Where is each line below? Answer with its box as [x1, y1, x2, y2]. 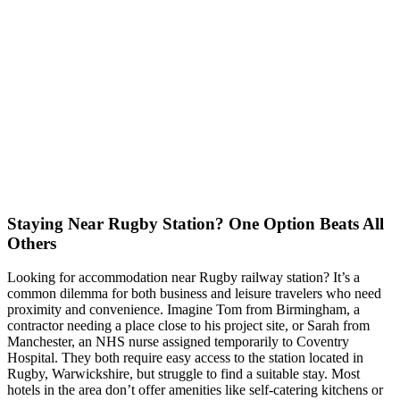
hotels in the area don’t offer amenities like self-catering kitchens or [7, 382, 383, 398]
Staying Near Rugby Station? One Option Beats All [7, 213, 384, 233]
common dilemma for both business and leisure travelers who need [7, 286, 381, 302]
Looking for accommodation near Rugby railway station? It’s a [7, 270, 360, 286]
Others [7, 233, 56, 253]
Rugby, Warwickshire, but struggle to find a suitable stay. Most [7, 366, 360, 382]
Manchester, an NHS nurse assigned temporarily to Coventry [7, 334, 349, 350]
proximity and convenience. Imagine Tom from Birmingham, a [7, 302, 360, 318]
